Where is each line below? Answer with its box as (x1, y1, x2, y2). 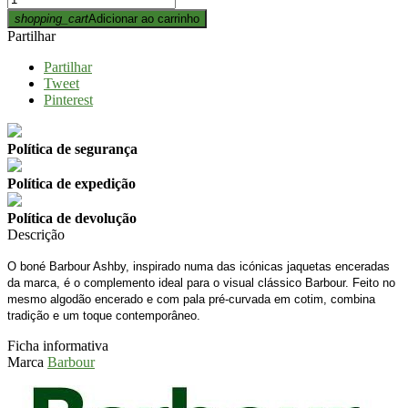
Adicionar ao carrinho (88, 11, 199, 25)
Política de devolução (7, 209, 137, 226)
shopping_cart (15, 11, 88, 25)
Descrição (7, 226, 65, 242)
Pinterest (44, 91, 93, 107)
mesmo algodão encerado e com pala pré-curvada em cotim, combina (7, 291, 375, 306)
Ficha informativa (7, 337, 108, 353)
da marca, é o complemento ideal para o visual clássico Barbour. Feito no (7, 275, 395, 290)
